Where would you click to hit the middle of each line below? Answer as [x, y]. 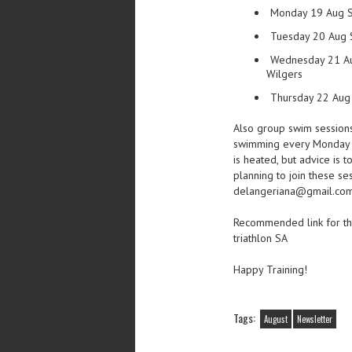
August [276, 319]
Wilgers [284, 73]
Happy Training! [270, 269]
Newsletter [315, 319]
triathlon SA [260, 238]
